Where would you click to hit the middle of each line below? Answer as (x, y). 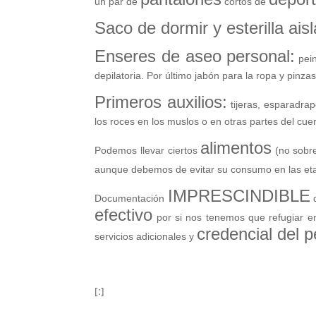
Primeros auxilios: (161, 102)
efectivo (124, 215)
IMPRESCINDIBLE (239, 196)
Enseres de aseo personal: (195, 56)
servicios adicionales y (146, 237)
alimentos (236, 148)
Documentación (131, 199)
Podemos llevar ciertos (148, 151)
